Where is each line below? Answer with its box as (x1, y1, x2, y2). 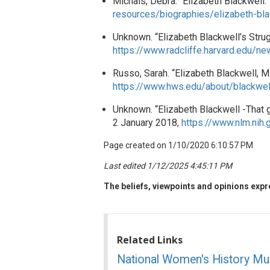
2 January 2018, (113, 117, 181, 129)
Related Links (117, 233, 183, 247)
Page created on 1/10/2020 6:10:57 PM (104, 140, 253, 151)
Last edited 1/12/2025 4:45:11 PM (104, 161, 232, 171)
